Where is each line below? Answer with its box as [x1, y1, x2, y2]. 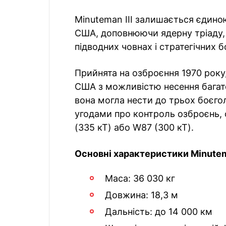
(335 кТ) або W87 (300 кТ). [75, 122, 194, 133]
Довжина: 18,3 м [105, 190, 178, 201]
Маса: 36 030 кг [105, 173, 175, 184]
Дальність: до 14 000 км [105, 206, 212, 217]
